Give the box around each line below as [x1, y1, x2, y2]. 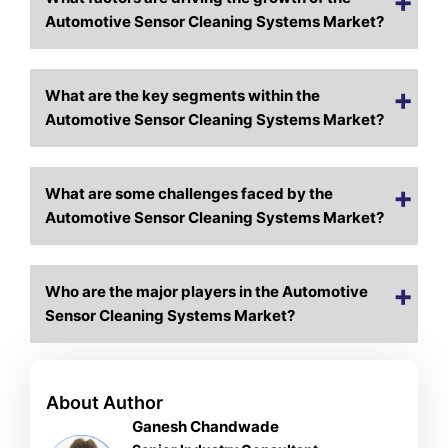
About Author [46, 392, 164, 414]
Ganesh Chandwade [132, 417, 280, 437]
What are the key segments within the [45, 86, 321, 106]
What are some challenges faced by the [45, 184, 334, 204]
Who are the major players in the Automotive [45, 282, 369, 302]
